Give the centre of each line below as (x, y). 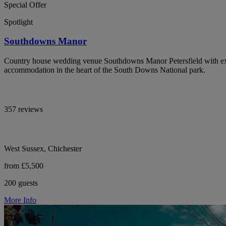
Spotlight (18, 22)
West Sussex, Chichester (43, 148)
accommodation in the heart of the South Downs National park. (105, 70)
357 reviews (23, 109)
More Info (20, 200)
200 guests (21, 183)
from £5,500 (24, 165)
